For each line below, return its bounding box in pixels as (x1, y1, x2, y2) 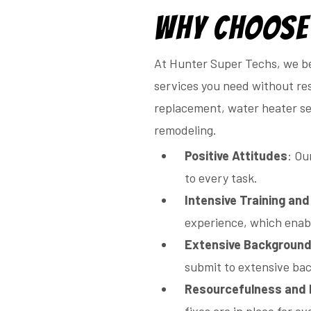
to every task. (184, 170, 258, 186)
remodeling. (154, 122, 217, 138)
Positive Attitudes (184, 148, 287, 164)
